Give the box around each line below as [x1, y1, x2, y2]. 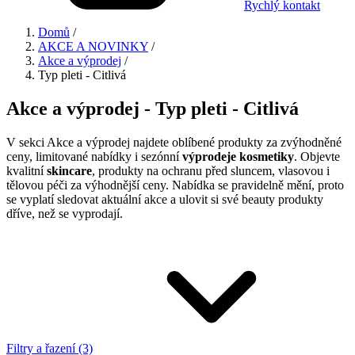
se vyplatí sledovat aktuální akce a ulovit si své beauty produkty [6, 192, 323, 206]
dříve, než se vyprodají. [6, 206, 123, 220]
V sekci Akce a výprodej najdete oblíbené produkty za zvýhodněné [6, 135, 342, 149]
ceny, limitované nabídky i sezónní [6, 149, 182, 163]
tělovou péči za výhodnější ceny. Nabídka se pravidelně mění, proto [6, 177, 344, 192]
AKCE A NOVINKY [38, 39, 148, 53]
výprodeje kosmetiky [182, 149, 294, 163]
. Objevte [294, 149, 340, 163]
